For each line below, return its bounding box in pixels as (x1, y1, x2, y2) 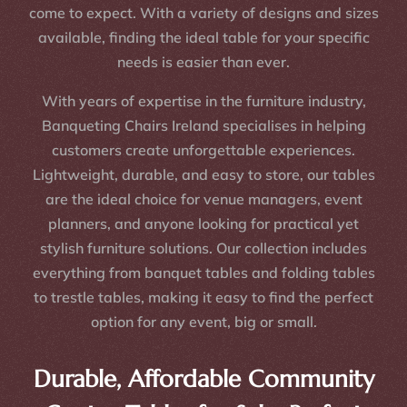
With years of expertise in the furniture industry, (41, 92, 366, 111)
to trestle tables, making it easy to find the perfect (34, 288, 373, 307)
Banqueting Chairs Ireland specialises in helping (41, 116, 366, 135)
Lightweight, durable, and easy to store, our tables (32, 165, 375, 184)
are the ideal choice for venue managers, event (45, 190, 362, 209)
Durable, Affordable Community (33, 364, 374, 394)
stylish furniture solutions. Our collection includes (40, 239, 367, 258)
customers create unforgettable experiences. (52, 141, 355, 160)
